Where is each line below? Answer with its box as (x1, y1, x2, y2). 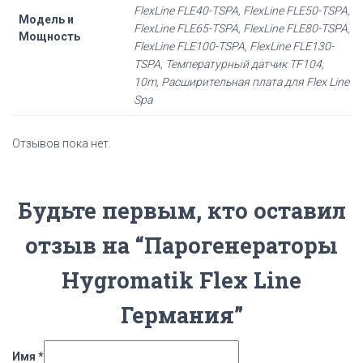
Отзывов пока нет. (12, 136, 111, 150)
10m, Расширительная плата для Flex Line (134, 75, 349, 88)
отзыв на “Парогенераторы (25, 230, 338, 259)
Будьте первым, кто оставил (17, 195, 346, 224)
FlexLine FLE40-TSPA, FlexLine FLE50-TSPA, (134, 4, 350, 17)
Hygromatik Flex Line (62, 265, 301, 294)
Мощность (19, 30, 80, 43)
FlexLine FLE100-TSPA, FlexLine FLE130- (134, 40, 334, 53)
